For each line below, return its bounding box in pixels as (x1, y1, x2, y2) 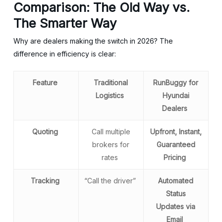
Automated (158, 176, 194, 185)
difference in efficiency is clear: (13, 50, 118, 58)
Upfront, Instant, (150, 127, 202, 136)
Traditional (94, 78, 128, 87)
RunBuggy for (153, 78, 199, 87)
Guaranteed (156, 140, 195, 149)
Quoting (32, 127, 58, 136)
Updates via (156, 202, 196, 211)
